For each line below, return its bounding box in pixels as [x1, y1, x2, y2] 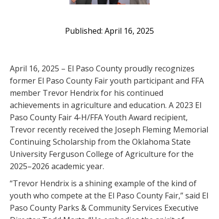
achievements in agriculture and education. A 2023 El [10, 100, 201, 111]
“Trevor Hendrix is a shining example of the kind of [10, 178, 197, 189]
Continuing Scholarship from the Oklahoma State [10, 136, 191, 148]
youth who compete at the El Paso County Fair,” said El [10, 190, 208, 201]
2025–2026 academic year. [10, 161, 104, 172]
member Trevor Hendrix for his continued [10, 88, 163, 99]
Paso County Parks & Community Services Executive [10, 202, 198, 214]
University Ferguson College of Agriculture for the [10, 149, 194, 160]
